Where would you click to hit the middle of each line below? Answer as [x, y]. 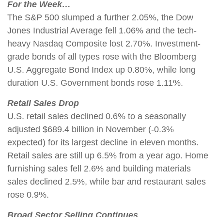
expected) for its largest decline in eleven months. [103, 142]
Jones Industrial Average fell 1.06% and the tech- [102, 31]
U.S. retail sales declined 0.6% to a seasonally [97, 116]
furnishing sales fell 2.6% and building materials [99, 169]
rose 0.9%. [28, 195]
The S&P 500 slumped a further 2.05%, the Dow [100, 17]
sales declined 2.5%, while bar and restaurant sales [107, 182]
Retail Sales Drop [43, 103]
